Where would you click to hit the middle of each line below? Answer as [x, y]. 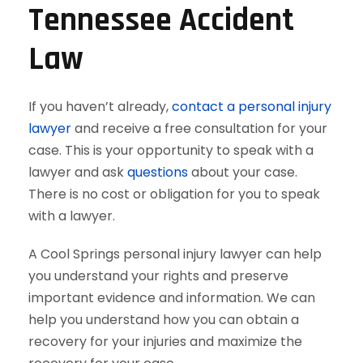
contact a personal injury [252, 107]
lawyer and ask [78, 172]
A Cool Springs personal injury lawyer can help [175, 254]
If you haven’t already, [100, 107]
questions [158, 172]
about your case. [243, 172]
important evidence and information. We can [172, 298]
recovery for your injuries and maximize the [165, 342]
